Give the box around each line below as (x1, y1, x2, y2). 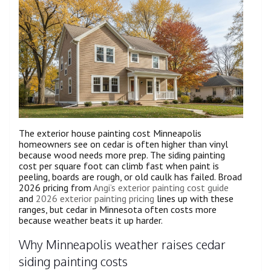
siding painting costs (19, 253, 128, 269)
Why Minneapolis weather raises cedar (19, 236, 226, 252)
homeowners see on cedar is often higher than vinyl (19, 138, 228, 150)
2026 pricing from (19, 181, 93, 194)
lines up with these (154, 192, 233, 204)
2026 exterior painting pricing (36, 192, 154, 204)
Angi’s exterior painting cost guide (93, 181, 229, 194)
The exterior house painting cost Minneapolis (19, 127, 201, 139)
